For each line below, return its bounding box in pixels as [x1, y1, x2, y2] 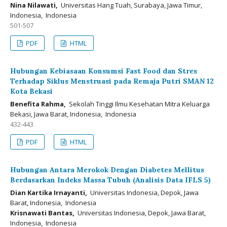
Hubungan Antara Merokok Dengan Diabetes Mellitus [10, 165, 204, 174]
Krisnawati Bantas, [10, 208, 74, 217]
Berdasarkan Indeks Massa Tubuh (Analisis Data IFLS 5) [10, 175, 211, 184]
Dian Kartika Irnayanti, [10, 188, 87, 197]
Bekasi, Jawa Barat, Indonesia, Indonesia [10, 109, 136, 119]
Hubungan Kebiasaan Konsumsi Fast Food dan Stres [10, 66, 197, 75]
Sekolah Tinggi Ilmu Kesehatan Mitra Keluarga [66, 99, 210, 108]
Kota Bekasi [10, 87, 53, 96]
